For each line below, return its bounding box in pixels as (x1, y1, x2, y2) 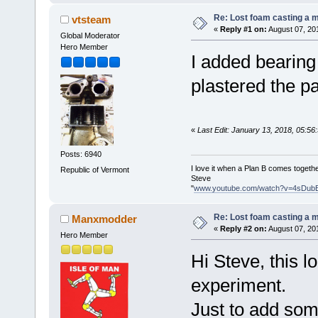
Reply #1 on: (219, 24, 267, 33)
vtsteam (72, 13, 111, 26)
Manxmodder (72, 213, 138, 225)
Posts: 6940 (60, 150, 102, 159)
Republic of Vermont (60, 165, 129, 174)
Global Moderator (60, 31, 120, 40)
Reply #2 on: (219, 224, 267, 234)
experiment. (190, 274, 286, 296)
